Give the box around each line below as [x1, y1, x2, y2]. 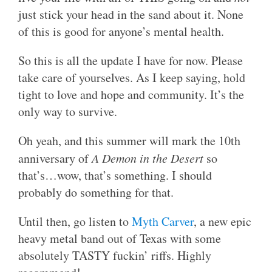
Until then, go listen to [18, 212, 132, 229]
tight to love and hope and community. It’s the [18, 86, 244, 103]
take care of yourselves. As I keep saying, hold [18, 69, 245, 86]
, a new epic [194, 212, 251, 229]
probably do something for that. [18, 183, 174, 200]
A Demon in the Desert [92, 149, 203, 166]
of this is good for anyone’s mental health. [18, 22, 224, 39]
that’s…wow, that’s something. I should [18, 166, 212, 183]
